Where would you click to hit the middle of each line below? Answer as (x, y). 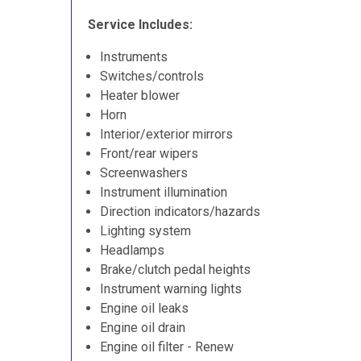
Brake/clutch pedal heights (175, 270)
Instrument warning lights (171, 289)
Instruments (134, 57)
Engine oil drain (143, 328)
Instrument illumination (164, 192)
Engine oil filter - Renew (167, 347)
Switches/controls (152, 76)
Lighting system (145, 231)
